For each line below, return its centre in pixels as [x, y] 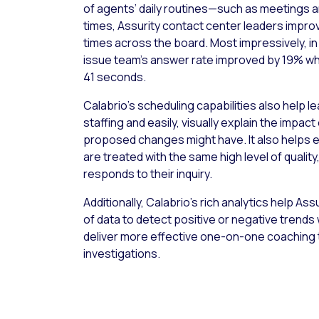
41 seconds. [115, 77]
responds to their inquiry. [148, 174]
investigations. [122, 254]
